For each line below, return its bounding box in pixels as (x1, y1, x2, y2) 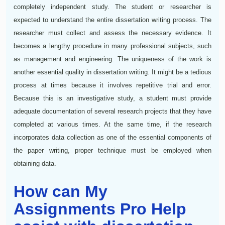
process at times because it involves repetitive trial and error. (14, 81, 211, 89)
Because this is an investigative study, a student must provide (14, 94, 211, 102)
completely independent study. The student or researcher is (14, 3, 211, 11)
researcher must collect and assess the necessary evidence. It (14, 29, 211, 37)
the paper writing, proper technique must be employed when (14, 146, 211, 154)
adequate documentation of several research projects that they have (14, 107, 211, 115)
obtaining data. (14, 159, 56, 167)
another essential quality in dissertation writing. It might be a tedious (14, 68, 211, 76)
